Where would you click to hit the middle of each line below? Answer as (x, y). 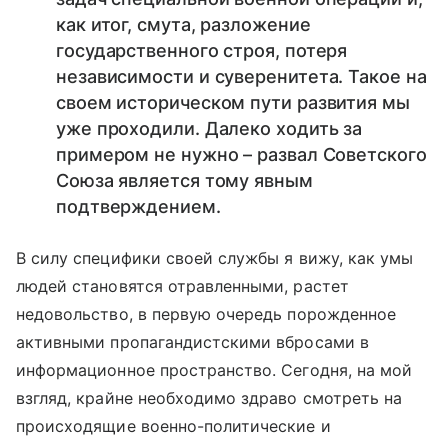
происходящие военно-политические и (173, 426)
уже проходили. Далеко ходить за (209, 129)
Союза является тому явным (184, 181)
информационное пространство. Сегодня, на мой (214, 370)
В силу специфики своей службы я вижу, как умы (215, 258)
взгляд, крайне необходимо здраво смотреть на (209, 398)
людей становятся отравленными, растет (182, 286)
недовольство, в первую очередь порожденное (206, 314)
